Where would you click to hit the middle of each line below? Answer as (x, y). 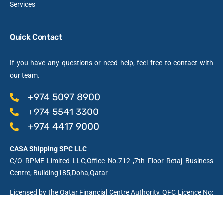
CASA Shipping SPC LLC (48, 149)
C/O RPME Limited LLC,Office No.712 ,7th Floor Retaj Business (111, 161)
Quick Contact (36, 37)
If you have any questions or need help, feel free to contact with (111, 62)
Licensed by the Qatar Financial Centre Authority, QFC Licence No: (111, 192)
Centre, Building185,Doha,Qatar (59, 172)
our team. (25, 75)
